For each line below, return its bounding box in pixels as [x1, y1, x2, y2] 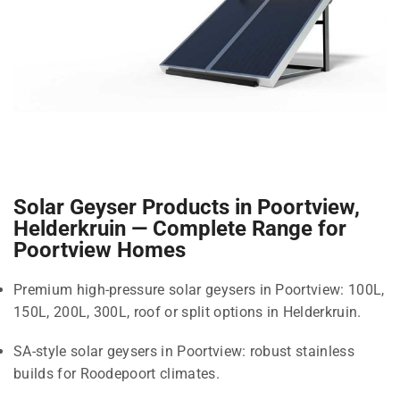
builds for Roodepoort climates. [13, 364, 220, 382]
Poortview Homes [13, 237, 186, 263]
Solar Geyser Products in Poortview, [13, 195, 360, 221]
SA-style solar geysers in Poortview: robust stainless [13, 342, 354, 360]
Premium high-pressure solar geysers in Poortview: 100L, [13, 281, 385, 299]
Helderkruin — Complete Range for [13, 216, 346, 242]
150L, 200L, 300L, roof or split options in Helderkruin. [13, 304, 362, 321]
